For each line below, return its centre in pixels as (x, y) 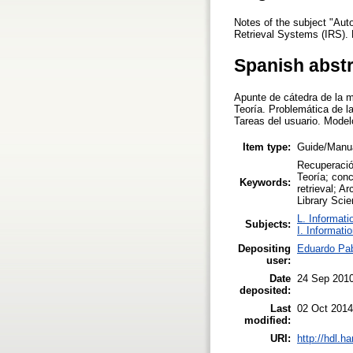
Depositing (264, 248)
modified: (268, 320)
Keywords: (265, 182)
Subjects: (268, 224)
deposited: (265, 290)
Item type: (267, 147)
